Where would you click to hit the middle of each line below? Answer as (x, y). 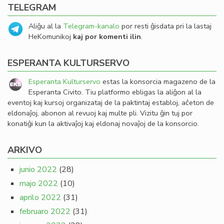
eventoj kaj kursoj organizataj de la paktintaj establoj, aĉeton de (111, 102)
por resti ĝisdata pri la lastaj (165, 26)
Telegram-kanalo (91, 26)
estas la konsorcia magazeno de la (158, 81)
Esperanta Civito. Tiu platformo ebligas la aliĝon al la (115, 92)
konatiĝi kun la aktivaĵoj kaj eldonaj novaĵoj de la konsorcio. (103, 123)
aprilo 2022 (40, 197)
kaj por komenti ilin (107, 36)
